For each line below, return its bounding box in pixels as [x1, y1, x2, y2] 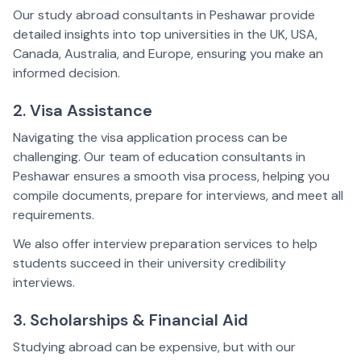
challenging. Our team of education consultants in [13, 148, 305, 165]
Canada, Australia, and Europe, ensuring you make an [13, 45, 323, 62]
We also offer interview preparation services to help [13, 235, 317, 252]
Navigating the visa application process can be [13, 129, 288, 146]
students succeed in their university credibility [13, 255, 286, 272]
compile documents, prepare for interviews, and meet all [13, 187, 343, 204]
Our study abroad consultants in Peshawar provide [13, 6, 315, 23]
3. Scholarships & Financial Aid [13, 309, 248, 330]
